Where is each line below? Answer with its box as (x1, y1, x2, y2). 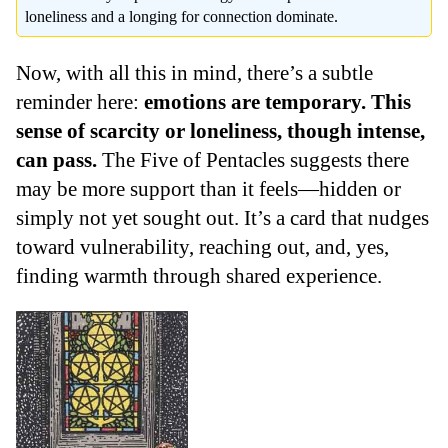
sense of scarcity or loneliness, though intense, (16, 119, 425, 143)
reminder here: (16, 90, 144, 114)
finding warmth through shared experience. (16, 264, 382, 288)
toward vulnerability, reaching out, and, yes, (16, 235, 389, 259)
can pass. (16, 148, 102, 172)
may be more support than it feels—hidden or (16, 177, 401, 201)
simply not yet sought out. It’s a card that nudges (16, 206, 429, 230)
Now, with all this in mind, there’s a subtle (16, 61, 373, 85)
